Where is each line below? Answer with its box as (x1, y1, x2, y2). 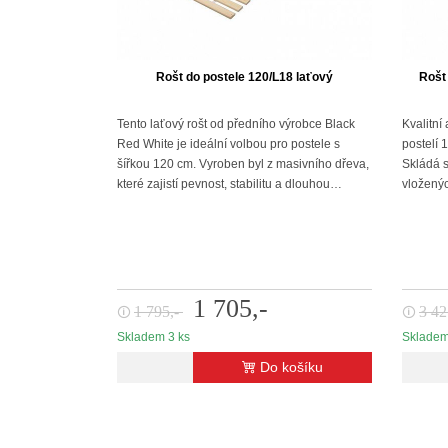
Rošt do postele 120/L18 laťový (156, 70, 333, 84)
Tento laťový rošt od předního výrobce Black (117, 117, 355, 130)
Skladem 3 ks (117, 330, 190, 344)
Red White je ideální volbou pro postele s (117, 137, 340, 150)
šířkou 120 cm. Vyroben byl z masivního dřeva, (117, 157, 369, 170)
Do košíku (260, 359, 323, 375)
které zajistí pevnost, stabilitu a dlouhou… (117, 177, 342, 190)
